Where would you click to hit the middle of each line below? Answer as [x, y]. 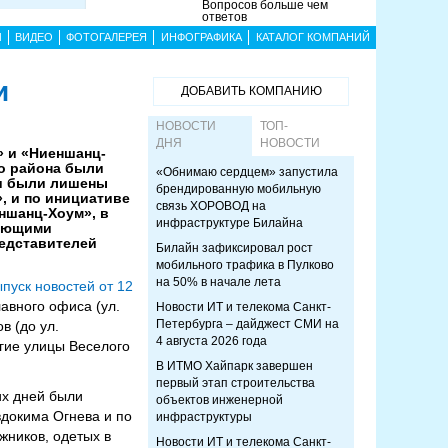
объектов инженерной [219, 400]
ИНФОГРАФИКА [201, 37]
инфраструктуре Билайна [229, 223]
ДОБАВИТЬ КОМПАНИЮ [251, 91]
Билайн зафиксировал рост [234, 248]
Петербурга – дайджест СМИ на [247, 324]
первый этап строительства [235, 383]
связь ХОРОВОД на [211, 206]
